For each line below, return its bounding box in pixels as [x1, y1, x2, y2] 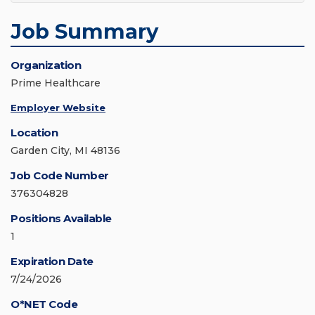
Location [11, 126, 58, 140]
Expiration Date [11, 255, 94, 269]
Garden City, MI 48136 [11, 144, 120, 157]
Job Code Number [11, 169, 109, 183]
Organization [11, 58, 81, 72]
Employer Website [11, 102, 105, 114]
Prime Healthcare [11, 77, 101, 90]
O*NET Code [11, 297, 77, 311]
